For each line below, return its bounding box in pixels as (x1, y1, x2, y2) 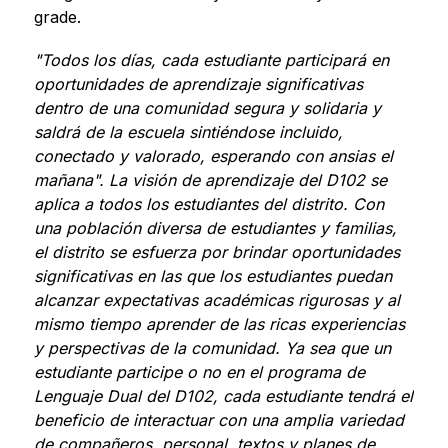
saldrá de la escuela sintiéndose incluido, (33, 122, 343, 142)
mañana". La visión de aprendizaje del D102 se (33, 170, 387, 190)
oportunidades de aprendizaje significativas (33, 74, 363, 94)
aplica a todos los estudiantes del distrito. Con (33, 194, 384, 214)
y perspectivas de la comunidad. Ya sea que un (33, 338, 391, 358)
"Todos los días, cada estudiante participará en (33, 50, 389, 70)
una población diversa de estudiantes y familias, (33, 218, 397, 238)
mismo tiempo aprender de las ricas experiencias (33, 314, 405, 334)
